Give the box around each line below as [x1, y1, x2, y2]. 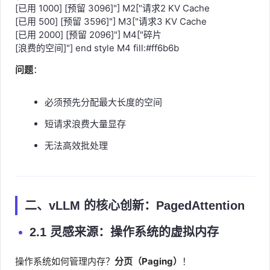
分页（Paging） [115, 256, 182, 267]
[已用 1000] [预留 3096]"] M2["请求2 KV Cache [15, 2, 210, 14]
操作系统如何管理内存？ [15, 256, 115, 267]
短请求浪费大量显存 [45, 118, 126, 130]
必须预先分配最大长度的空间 [45, 96, 162, 108]
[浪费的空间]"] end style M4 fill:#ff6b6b [15, 42, 179, 54]
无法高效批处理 [45, 140, 108, 151]
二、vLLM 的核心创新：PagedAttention [25, 199, 245, 212]
